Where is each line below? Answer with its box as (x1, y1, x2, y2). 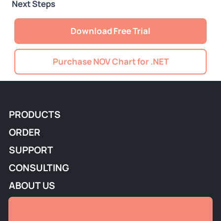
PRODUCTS (9, 108, 61, 121)
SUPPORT (9, 144, 53, 156)
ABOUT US (9, 179, 55, 192)
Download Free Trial (71, 25, 150, 37)
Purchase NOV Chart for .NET (52, 56, 169, 67)
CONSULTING (9, 161, 69, 174)
